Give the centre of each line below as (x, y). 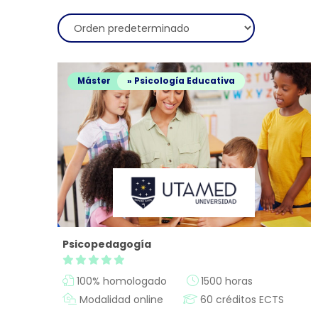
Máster (94, 81)
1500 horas (225, 281)
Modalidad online (120, 299)
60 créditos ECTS (240, 299)
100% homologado (120, 281)
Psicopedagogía (106, 245)
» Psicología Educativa (181, 81)
